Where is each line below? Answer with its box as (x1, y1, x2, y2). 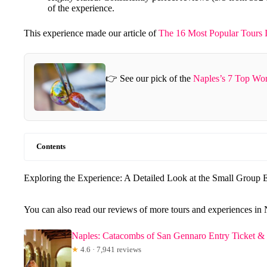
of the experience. (48, 2, 114, 13)
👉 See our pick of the (105, 73, 193, 84)
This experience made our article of (24, 27, 159, 38)
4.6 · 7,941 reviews (79, 244, 141, 254)
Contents (36, 142, 66, 151)
